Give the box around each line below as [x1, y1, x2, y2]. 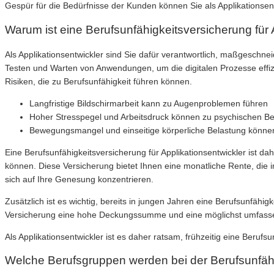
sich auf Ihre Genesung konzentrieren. [5, 174, 154, 184]
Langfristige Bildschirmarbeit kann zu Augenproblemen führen [29, 98, 268, 108]
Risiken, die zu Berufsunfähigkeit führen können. [5, 76, 192, 86]
